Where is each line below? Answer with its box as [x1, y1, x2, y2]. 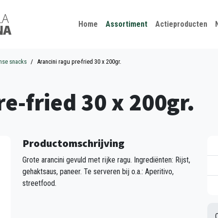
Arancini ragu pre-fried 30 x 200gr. [37, 58, 121, 65]
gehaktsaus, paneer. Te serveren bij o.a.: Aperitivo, [22, 167, 174, 176]
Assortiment [105, 19, 147, 29]
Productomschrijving [22, 136, 125, 150]
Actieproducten [155, 19, 207, 29]
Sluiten [125, 5, 145, 15]
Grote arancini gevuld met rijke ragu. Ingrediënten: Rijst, [22, 155, 190, 164]
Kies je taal [70, 2, 122, 16]
